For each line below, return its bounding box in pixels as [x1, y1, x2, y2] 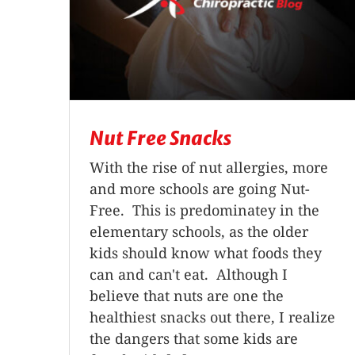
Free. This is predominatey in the [90, 200, 319, 219]
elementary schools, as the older [90, 221, 308, 241]
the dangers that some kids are [90, 328, 298, 348]
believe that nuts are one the [90, 285, 284, 305]
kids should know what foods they [90, 242, 322, 262]
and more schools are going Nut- [90, 178, 310, 198]
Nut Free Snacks [90, 125, 231, 151]
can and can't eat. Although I [90, 264, 288, 284]
